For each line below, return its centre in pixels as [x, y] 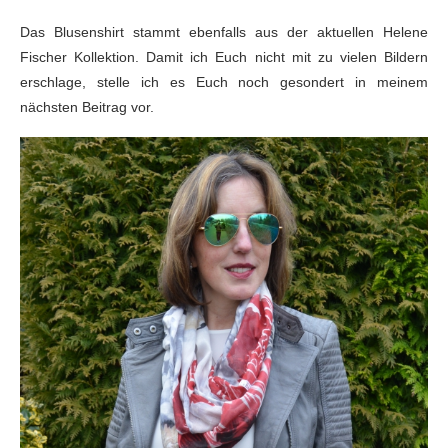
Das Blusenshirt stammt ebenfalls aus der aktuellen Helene [224, 31]
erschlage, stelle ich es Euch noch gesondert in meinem [224, 81]
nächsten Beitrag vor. [87, 106]
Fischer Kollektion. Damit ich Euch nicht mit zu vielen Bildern [224, 56]
